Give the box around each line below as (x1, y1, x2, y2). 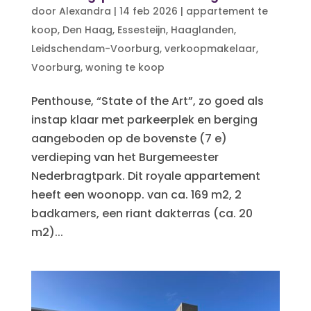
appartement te (185, 3, 268, 18)
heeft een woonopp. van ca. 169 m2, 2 (31, 186, 242, 203)
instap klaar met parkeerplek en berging (31, 111, 258, 128)
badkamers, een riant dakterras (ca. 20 (31, 205, 253, 221)
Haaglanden (170, 22, 234, 37)
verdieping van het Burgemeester (31, 149, 219, 165)
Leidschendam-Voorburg (31, 41, 160, 56)
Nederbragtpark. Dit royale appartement (31, 167, 260, 184)
